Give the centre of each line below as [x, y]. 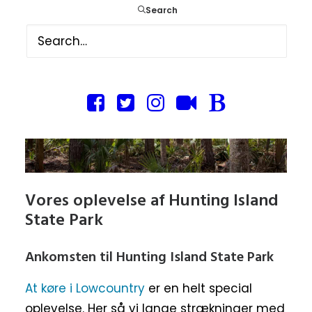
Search [162, 10]
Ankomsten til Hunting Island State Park [149, 258]
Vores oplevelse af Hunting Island [152, 202]
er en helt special [198, 289]
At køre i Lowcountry [85, 289]
